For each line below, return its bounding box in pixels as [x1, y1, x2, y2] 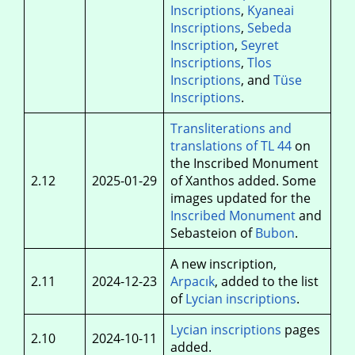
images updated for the [170, 189, 311, 207]
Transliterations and [170, 120, 292, 137]
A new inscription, [170, 255, 277, 273]
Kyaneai [247, 2, 294, 19]
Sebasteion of [170, 224, 255, 242]
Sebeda [247, 19, 292, 36]
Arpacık [170, 273, 215, 290]
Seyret [241, 36, 279, 54]
